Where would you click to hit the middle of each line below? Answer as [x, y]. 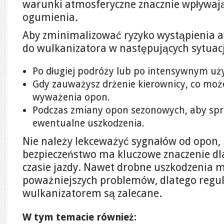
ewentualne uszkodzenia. [88, 123]
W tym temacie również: [79, 217]
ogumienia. [50, 17]
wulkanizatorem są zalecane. [92, 193]
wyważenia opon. [71, 97]
